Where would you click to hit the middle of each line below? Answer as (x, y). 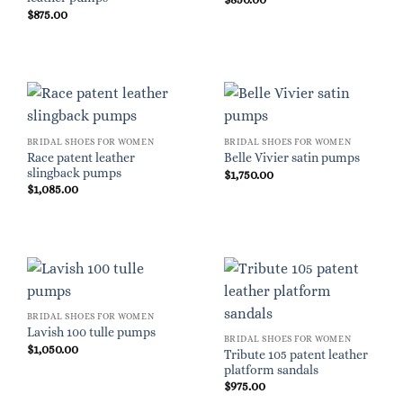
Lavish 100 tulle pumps (91, 333)
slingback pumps (74, 173)
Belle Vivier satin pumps (291, 158)
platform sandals (271, 370)
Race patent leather (81, 157)
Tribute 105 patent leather (296, 354)
